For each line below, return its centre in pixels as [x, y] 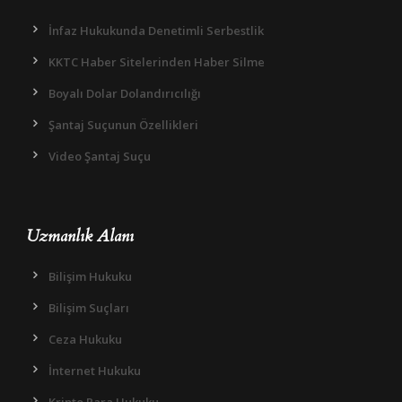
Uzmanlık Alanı [80, 237]
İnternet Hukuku [95, 371]
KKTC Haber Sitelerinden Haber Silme [157, 62]
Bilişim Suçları [89, 308]
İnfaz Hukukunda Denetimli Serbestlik [156, 31]
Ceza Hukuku [85, 340]
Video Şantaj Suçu [100, 157]
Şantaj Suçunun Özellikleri [123, 125]
